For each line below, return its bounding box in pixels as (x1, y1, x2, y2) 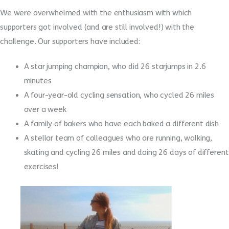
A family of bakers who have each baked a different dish (24, 119, 219, 129)
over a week (24, 105, 66, 114)
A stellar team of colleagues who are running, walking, (24, 133, 213, 143)
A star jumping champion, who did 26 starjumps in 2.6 (24, 62, 206, 72)
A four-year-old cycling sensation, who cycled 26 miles (24, 90, 215, 100)
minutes (24, 76, 52, 86)
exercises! (24, 162, 59, 172)
